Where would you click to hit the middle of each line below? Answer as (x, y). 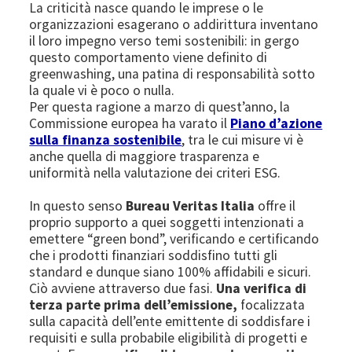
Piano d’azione (277, 123)
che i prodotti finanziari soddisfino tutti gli (154, 255)
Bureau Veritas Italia (191, 205)
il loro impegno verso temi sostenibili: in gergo (165, 40)
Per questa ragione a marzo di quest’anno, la (160, 106)
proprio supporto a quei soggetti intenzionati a (167, 222)
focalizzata (273, 304)
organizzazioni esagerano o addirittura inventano (174, 24)
